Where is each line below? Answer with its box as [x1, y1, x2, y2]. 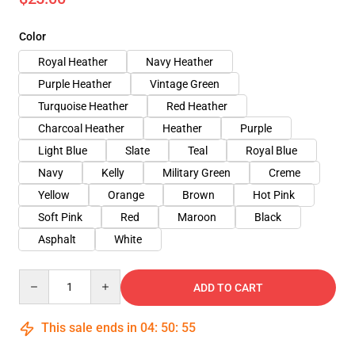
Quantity [18, 270, 62, 283]
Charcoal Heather [38, 122, 124, 135]
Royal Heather [38, 55, 108, 68]
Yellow [38, 189, 70, 201]
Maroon [177, 211, 216, 223]
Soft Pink [38, 211, 82, 223]
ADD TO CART [193, 281, 263, 294]
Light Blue [38, 144, 87, 157]
